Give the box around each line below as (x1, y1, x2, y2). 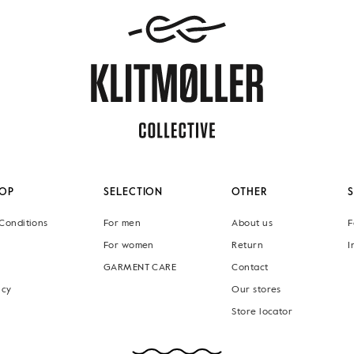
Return (232, 241, 264, 250)
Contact (232, 263, 269, 273)
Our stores (232, 285, 281, 295)
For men (103, 219, 141, 228)
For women (103, 241, 154, 250)
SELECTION (103, 187, 164, 198)
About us (232, 219, 273, 228)
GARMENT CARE (103, 263, 177, 273)
